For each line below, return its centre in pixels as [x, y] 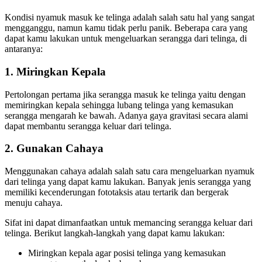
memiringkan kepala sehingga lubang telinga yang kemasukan [119, 105]
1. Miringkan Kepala [55, 71]
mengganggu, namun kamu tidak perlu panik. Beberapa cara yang [126, 28]
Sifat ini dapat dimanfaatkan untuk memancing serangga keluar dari [129, 222]
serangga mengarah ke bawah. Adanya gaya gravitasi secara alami [126, 115]
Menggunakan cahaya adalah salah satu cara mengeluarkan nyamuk [130, 171]
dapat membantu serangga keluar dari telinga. [88, 126]
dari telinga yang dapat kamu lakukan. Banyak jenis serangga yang [128, 181]
